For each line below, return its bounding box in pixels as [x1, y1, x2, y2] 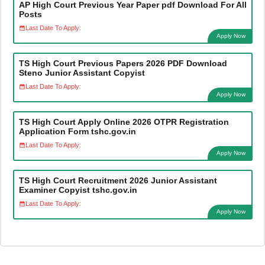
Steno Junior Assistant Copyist [18, 67, 145, 77]
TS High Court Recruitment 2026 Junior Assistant [18, 175, 217, 185]
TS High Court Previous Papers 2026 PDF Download [18, 58, 227, 68]
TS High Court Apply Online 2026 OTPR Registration [18, 117, 229, 127]
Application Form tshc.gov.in [18, 126, 136, 136]
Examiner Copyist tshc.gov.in [18, 185, 137, 195]
